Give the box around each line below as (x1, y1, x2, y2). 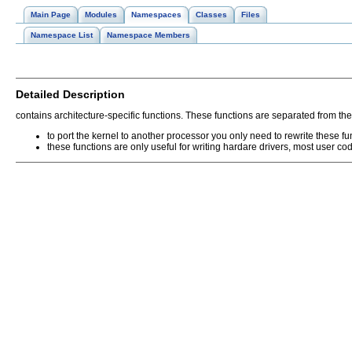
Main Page (31, 10, 71, 19)
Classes (196, 10, 227, 19)
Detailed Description (16, 87, 125, 101)
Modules (85, 10, 117, 19)
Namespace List (31, 31, 93, 39)
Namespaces (131, 10, 181, 19)
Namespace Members (107, 31, 190, 39)
